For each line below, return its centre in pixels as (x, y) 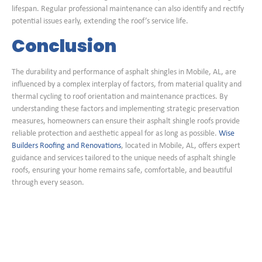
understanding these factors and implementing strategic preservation (125, 109)
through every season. (48, 183)
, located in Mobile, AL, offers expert (181, 146)
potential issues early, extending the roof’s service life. (100, 21)
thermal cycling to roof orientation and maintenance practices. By (120, 97)
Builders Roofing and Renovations (66, 146)
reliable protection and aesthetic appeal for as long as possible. (115, 134)
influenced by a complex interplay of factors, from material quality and (127, 85)
